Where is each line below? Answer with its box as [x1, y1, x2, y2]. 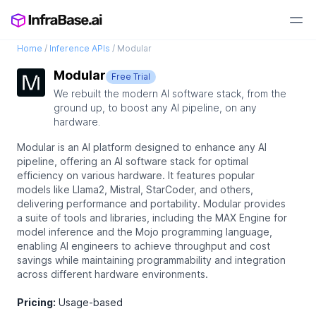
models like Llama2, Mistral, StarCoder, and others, [17, 183, 253, 195]
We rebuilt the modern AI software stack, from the [54, 87, 286, 99]
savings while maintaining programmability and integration [17, 254, 286, 266]
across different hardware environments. [17, 268, 208, 280]
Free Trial [111, 71, 150, 82]
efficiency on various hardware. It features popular [17, 169, 255, 181]
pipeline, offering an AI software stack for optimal [17, 155, 248, 167]
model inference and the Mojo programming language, [17, 226, 272, 238]
